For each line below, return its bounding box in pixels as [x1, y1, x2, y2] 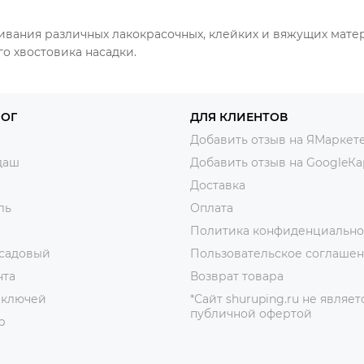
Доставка [190, 178, 245, 193]
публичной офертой [190, 306, 312, 321]
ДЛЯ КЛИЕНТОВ [190, 110, 288, 124]
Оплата [190, 201, 233, 215]
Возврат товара [190, 269, 284, 284]
